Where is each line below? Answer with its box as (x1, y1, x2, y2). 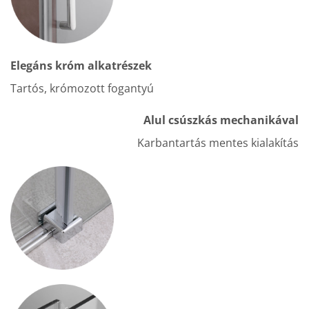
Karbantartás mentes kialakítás (137, 135, 299, 151)
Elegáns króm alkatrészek (10, 58, 152, 74)
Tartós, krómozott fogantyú (10, 81, 154, 97)
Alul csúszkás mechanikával (143, 112, 299, 128)
